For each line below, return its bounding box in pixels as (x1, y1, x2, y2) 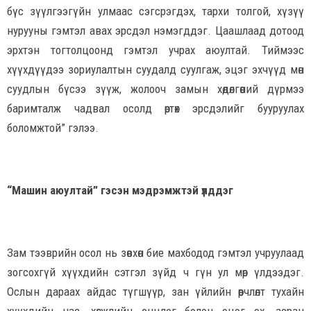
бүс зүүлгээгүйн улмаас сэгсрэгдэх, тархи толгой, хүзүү (7, 4, 304, 19)
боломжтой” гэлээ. (7, 121, 99, 135)
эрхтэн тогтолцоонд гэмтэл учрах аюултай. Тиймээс (7, 43, 304, 58)
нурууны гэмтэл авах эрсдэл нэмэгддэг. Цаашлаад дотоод (7, 24, 304, 38)
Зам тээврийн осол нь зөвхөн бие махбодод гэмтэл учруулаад (7, 246, 304, 260)
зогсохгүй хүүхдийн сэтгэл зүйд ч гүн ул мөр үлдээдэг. (7, 265, 304, 280)
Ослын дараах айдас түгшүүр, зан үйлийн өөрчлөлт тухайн (7, 285, 304, 299)
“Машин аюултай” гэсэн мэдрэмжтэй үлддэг (7, 183, 236, 198)
